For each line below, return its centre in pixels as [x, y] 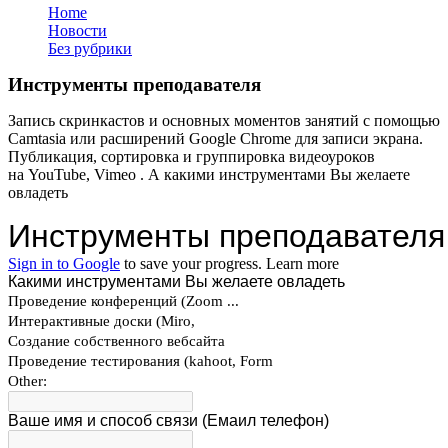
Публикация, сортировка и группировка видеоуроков [191, 156]
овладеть [38, 192]
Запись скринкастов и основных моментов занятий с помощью [224, 120]
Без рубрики [90, 48]
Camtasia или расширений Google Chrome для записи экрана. [215, 138]
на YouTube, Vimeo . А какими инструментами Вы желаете [209, 174]
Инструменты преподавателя [134, 84]
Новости [77, 30]
